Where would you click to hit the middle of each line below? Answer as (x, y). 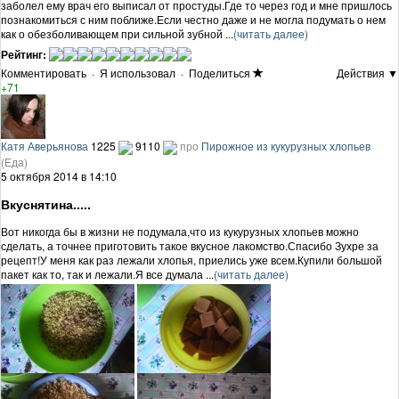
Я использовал (138, 72)
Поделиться (220, 72)
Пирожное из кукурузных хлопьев (286, 145)
